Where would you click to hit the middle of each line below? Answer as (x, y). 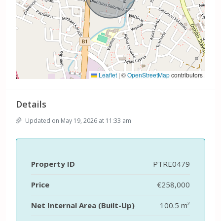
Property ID (53, 164)
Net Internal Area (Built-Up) (83, 205)
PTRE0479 (171, 164)
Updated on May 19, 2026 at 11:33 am (77, 120)
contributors (186, 74)
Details (31, 104)
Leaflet (107, 74)
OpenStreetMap (148, 74)
